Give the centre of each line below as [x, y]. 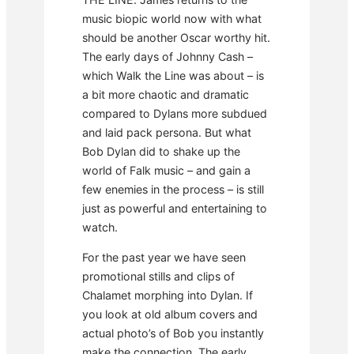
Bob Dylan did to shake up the [161, 152]
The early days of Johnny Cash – [168, 57]
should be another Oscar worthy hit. [176, 38]
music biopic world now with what [172, 19]
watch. [100, 228]
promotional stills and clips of [158, 277]
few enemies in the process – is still [173, 190]
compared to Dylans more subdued [175, 114]
